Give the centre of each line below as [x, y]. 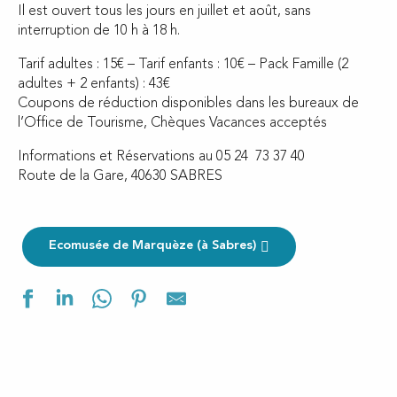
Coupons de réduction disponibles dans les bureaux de [188, 104]
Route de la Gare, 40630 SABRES [120, 176]
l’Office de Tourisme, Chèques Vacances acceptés [172, 123]
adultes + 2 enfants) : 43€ [94, 84]
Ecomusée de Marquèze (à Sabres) [152, 246]
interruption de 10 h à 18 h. [99, 31]
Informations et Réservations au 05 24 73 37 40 [161, 157]
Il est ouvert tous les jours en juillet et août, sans [164, 12]
